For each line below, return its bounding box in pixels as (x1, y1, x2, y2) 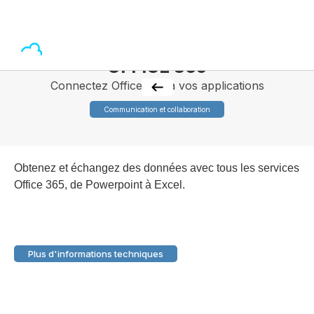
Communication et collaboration (104, 105, 210, 114)
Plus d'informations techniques (28, 248, 163, 259)
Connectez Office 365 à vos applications (50, 78, 264, 93)
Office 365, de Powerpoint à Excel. (14, 179, 188, 191)
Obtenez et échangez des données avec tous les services (14, 162, 299, 174)
